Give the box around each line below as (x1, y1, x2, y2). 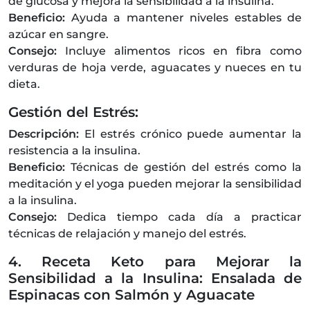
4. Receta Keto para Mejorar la (8, 253, 302, 270)
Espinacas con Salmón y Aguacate (8, 286, 255, 303)
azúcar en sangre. (8, 28, 109, 41)
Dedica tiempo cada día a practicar (67, 210, 302, 224)
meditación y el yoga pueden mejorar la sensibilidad (8, 177, 302, 190)
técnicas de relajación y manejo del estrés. (8, 227, 246, 240)
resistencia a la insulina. (8, 144, 140, 157)
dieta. (8, 77, 40, 91)
